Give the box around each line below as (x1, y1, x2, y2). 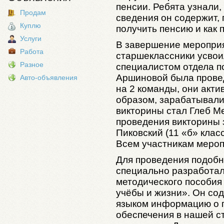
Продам (20, 8, 46, 16)
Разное (20, 60, 43, 68)
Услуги (20, 34, 41, 42)
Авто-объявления (20, 73, 77, 81)
